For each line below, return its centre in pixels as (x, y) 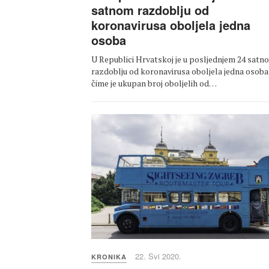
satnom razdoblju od (150, 10)
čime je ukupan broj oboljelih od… (154, 83)
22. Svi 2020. (158, 256)
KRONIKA (109, 257)
